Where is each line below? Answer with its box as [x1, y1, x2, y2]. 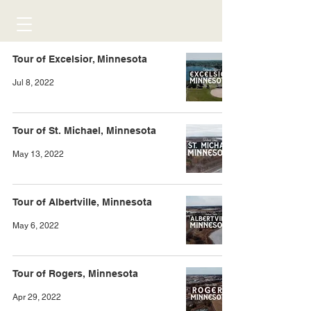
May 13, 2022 [12, 149, 64, 159]
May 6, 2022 [12, 221, 59, 230]
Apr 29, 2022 [12, 292, 61, 302]
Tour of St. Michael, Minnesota [12, 125, 156, 136]
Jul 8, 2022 [12, 78, 54, 87]
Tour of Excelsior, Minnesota [12, 53, 147, 65]
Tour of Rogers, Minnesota [12, 268, 138, 279]
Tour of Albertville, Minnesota [12, 196, 152, 208]
